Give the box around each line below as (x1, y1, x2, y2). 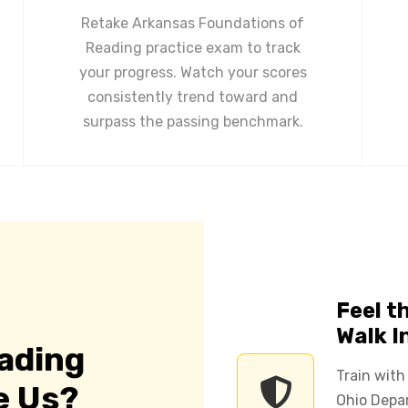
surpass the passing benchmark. (82, 112, 303, 130)
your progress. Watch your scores (78, 63, 307, 81)
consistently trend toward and (87, 87, 298, 106)
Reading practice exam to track (85, 38, 301, 56)
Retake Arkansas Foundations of (81, 14, 304, 32)
